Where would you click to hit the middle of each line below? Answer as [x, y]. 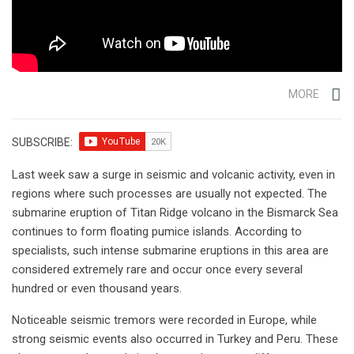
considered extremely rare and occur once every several [157, 270]
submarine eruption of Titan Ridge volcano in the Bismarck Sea [175, 213]
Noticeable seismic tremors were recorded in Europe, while [164, 320]
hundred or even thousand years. [97, 289]
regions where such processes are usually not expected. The [169, 194]
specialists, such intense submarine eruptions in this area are [170, 251]
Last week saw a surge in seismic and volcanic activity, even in [173, 175]
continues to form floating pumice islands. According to [157, 232]
